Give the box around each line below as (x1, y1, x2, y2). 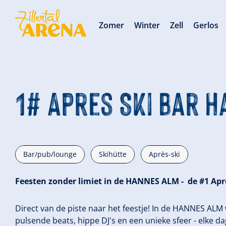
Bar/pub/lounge (23, 149, 77, 159)
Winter (134, 20, 160, 31)
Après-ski (149, 149, 180, 159)
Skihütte (99, 149, 127, 159)
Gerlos (193, 20, 219, 31)
